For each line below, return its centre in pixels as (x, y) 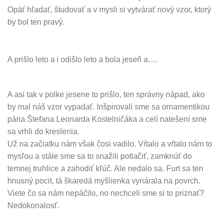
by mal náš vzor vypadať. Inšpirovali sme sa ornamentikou (109, 107)
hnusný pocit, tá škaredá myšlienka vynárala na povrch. (104, 181)
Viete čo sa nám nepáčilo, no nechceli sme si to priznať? (106, 193)
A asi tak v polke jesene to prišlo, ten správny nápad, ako (106, 94)
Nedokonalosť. (33, 205)
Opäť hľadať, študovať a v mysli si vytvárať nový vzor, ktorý (109, 10)
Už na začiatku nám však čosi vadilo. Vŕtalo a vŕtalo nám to (110, 144)
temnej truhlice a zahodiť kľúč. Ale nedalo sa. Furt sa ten (105, 168)
